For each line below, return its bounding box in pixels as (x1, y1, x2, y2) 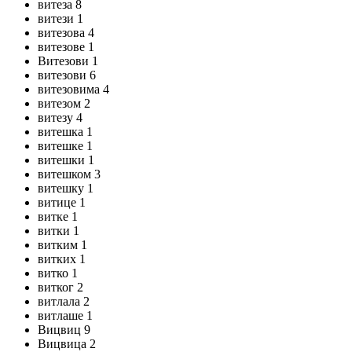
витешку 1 (38, 181, 93, 195)
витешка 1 (38, 125, 93, 138)
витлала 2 (38, 295, 90, 308)
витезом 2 (38, 97, 90, 110)
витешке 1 (38, 139, 93, 152)
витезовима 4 (38, 82, 109, 96)
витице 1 (38, 196, 86, 209)
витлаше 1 (38, 309, 93, 322)
